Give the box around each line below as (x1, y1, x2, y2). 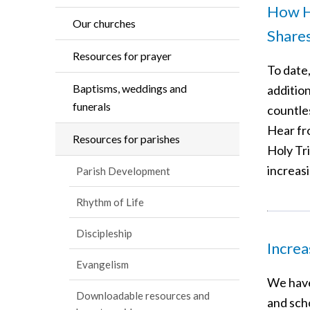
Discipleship (76, 227, 132, 239)
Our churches (73, 17, 136, 30)
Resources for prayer (73, 49, 172, 62)
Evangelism (76, 258, 129, 271)
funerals (73, 100, 111, 113)
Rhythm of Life (76, 196, 144, 208)
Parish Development (76, 165, 170, 177)
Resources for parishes (73, 132, 180, 145)
